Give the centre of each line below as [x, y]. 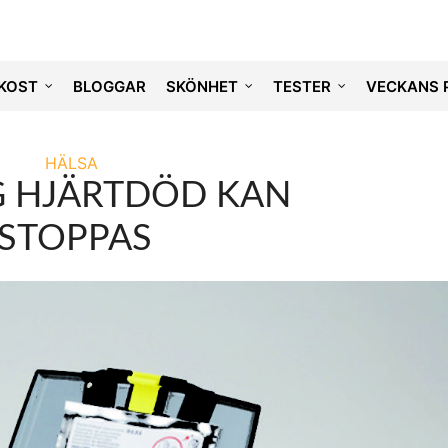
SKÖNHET [201, 86]
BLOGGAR [109, 86]
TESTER [301, 86]
